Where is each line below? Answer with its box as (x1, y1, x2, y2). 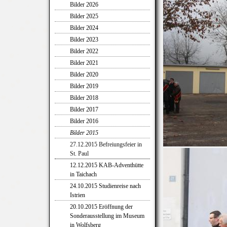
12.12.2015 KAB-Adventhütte (70, 162, 143, 169)
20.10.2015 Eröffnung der (70, 203, 133, 210)
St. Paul (70, 150, 89, 157)
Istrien (70, 192, 85, 199)
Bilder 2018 (70, 94, 98, 101)
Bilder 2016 (70, 118, 98, 125)
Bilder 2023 (70, 36, 98, 43)
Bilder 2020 (70, 71, 98, 78)
